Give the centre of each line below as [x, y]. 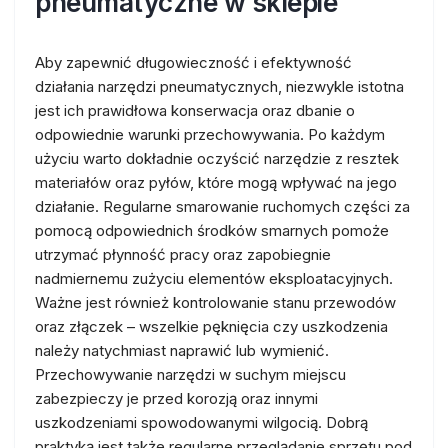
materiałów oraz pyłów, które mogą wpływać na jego [216, 182]
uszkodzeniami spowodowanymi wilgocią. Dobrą [201, 422]
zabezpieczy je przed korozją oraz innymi [176, 398]
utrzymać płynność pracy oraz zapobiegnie [183, 254]
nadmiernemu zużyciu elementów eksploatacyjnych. [214, 278]
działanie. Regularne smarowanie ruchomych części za [222, 206]
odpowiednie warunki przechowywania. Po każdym [210, 134]
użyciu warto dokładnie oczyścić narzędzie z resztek [217, 158]
